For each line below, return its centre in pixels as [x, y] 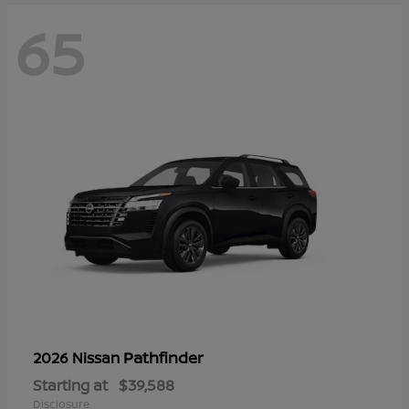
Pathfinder [163, 358]
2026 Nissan [78, 358]
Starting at [70, 386]
